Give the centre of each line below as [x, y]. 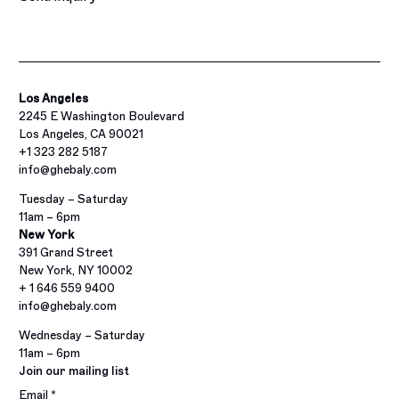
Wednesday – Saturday [82, 335]
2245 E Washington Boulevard [102, 116]
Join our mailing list [74, 370]
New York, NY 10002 [76, 270]
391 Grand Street [66, 252]
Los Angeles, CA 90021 [81, 134]
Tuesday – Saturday [74, 199]
